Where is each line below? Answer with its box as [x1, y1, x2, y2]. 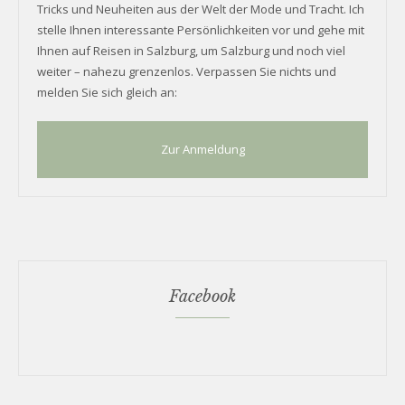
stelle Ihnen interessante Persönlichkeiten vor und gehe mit [37, 21, 364, 38]
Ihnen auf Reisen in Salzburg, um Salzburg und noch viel [37, 42, 345, 59]
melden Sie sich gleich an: [37, 83, 177, 100]
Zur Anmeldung [160, 140, 245, 157]
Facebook [169, 286, 236, 306]
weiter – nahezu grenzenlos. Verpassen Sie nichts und [37, 62, 336, 80]
